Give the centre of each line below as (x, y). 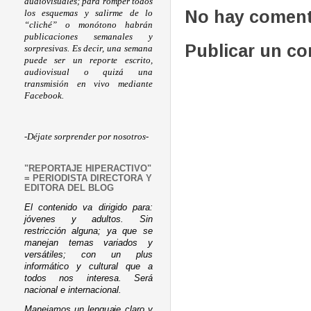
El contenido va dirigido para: (89, 207)
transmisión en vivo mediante (89, 84)
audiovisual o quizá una (89, 72)
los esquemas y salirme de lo (89, 13)
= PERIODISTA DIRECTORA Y (88, 179)
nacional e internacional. (73, 290)
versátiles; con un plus (89, 254)
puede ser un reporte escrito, (89, 60)
